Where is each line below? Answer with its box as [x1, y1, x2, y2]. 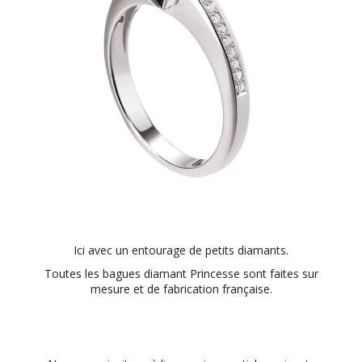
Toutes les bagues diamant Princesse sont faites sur [44, 265, 318, 281]
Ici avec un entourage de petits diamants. [74, 242, 288, 258]
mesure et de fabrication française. [90, 280, 272, 297]
